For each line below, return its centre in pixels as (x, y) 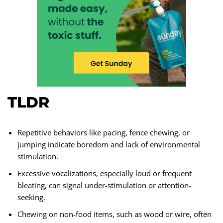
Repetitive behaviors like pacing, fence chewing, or (104, 132)
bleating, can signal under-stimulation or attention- (104, 185)
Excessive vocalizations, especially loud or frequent (105, 173)
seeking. (31, 197)
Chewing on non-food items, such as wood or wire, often (114, 214)
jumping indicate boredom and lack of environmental (109, 144)
